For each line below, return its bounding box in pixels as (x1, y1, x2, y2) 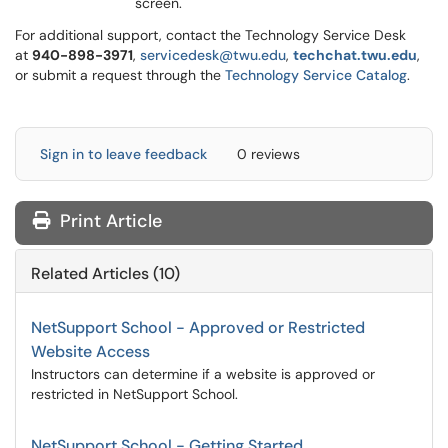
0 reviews (237, 145, 300, 163)
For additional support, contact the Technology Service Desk (15, 26, 406, 44)
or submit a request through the (15, 66, 225, 84)
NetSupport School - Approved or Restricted (31, 317, 365, 338)
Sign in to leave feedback (40, 145, 207, 163)
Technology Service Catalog (225, 66, 407, 84)
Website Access (31, 341, 150, 362)
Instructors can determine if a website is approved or (31, 365, 375, 383)
